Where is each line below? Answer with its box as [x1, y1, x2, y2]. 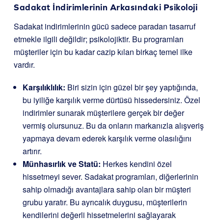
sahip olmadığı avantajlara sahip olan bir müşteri [23, 184, 191, 195]
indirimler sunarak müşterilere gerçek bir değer [23, 107, 184, 118]
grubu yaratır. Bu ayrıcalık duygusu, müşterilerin [23, 196, 187, 208]
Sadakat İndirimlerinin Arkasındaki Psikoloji [14, 2, 197, 12]
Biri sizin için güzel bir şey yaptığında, [65, 82, 198, 93]
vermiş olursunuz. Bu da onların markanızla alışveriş [23, 120, 204, 131]
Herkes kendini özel [101, 158, 172, 169]
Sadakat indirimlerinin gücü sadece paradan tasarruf [14, 21, 195, 32]
